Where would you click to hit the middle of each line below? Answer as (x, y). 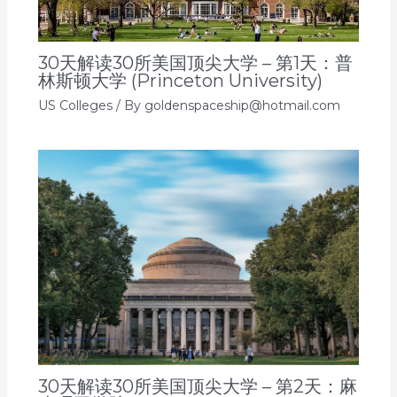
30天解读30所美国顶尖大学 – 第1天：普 (195, 63)
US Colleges (75, 106)
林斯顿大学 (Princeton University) (180, 81)
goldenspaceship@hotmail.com (242, 106)
